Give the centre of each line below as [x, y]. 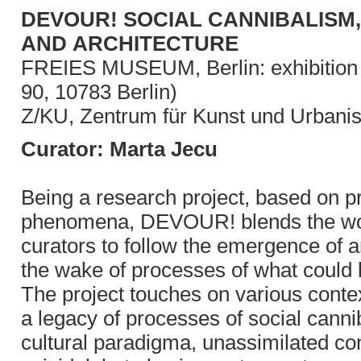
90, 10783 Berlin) [99, 92]
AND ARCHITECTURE [130, 44]
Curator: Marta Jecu [119, 149]
